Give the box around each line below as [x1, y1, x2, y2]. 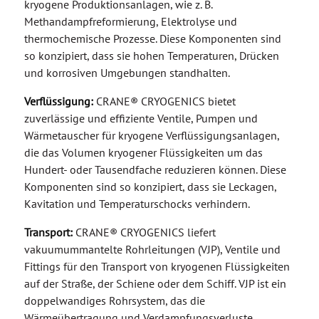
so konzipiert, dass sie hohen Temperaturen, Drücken [23, 53, 279, 68]
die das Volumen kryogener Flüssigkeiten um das [23, 150, 263, 165]
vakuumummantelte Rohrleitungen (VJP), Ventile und [23, 247, 281, 262]
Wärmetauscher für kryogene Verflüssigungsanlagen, [23, 133, 279, 148]
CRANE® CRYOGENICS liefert [72, 230, 216, 245]
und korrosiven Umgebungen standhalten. [23, 70, 230, 85]
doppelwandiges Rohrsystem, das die [23, 298, 205, 313]
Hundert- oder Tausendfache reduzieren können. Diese [23, 167, 286, 182]
